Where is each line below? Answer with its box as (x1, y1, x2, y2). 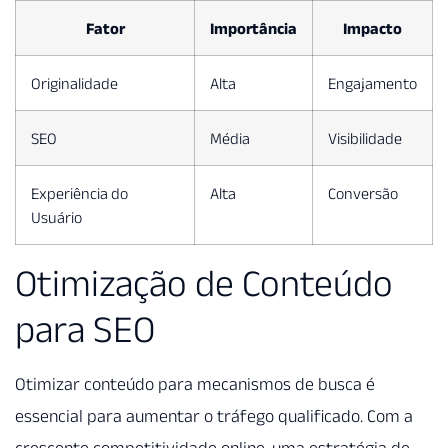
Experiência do (31, 184, 128, 203)
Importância (210, 19, 297, 38)
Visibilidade (328, 129, 402, 148)
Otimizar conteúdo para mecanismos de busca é (15, 374, 375, 395)
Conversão (328, 184, 398, 203)
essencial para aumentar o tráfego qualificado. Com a (15, 406, 413, 427)
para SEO (15, 308, 155, 351)
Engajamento (328, 74, 417, 93)
